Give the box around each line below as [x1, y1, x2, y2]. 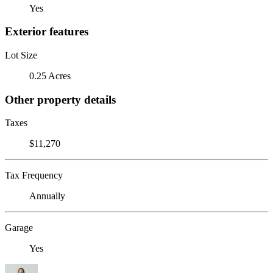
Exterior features [5, 25, 88, 38]
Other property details [5, 93, 116, 106]
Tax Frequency [5, 170, 63, 181]
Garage [5, 222, 33, 233]
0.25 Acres [29, 70, 71, 81]
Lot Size [5, 49, 37, 60]
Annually [29, 191, 65, 202]
